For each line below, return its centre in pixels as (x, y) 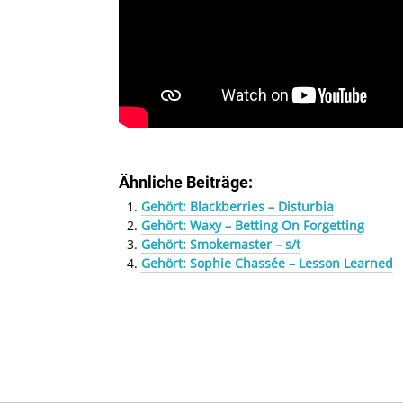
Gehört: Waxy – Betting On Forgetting (252, 225)
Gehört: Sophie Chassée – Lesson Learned (267, 263)
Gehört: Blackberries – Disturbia (237, 206)
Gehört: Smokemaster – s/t (220, 244)
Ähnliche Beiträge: (186, 182)
